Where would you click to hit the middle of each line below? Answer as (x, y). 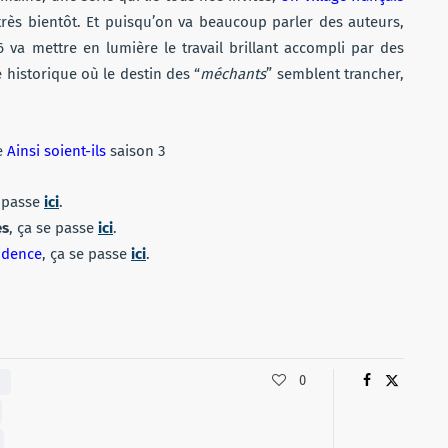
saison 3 (135, 150)
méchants (233, 73)
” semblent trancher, (335, 73)
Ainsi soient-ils (56, 150)
